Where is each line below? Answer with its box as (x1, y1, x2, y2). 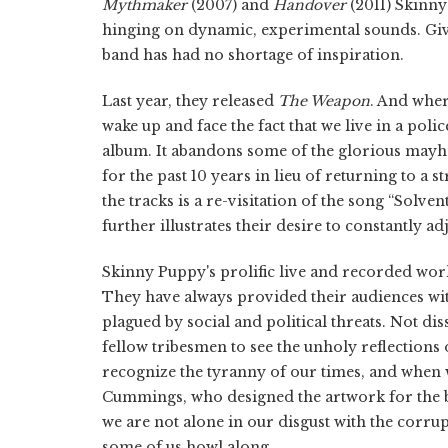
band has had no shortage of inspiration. (102, 45, 404, 64)
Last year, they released (102, 91, 278, 110)
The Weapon (278, 91, 370, 110)
